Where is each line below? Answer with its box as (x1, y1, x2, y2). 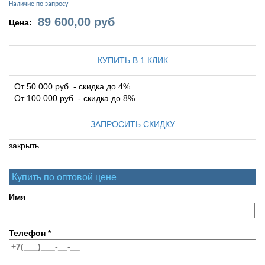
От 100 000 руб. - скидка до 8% (14, 93, 135, 104)
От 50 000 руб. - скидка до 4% (14, 82, 130, 92)
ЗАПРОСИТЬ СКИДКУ (90, 119, 175, 130)
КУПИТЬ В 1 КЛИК (97, 56, 168, 66)
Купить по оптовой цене (12, 172, 117, 183)
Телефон (9, 228, 48, 238)
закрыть (9, 141, 39, 151)
